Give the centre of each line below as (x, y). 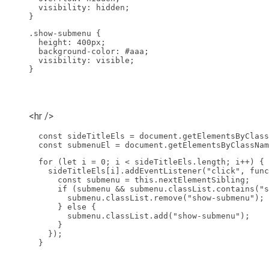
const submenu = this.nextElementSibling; (139, 180)
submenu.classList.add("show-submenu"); (139, 216)
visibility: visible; (82, 61)
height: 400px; (67, 43)
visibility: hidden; (79, 8)
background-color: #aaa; (89, 52)
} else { (62, 207)
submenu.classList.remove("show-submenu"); (147, 198)
